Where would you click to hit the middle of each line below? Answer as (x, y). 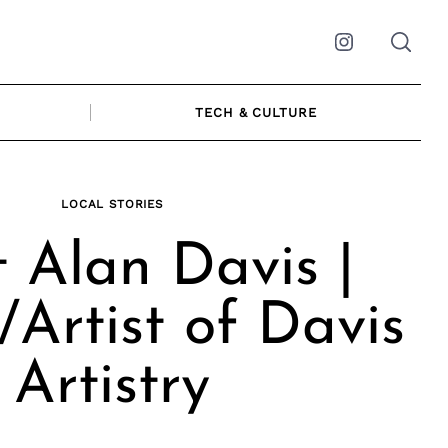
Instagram (386, 54)
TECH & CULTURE (256, 112)
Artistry (112, 387)
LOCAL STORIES (112, 203)
